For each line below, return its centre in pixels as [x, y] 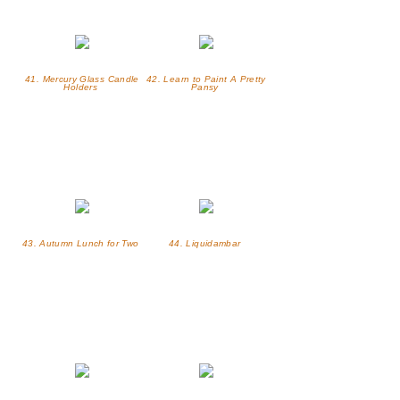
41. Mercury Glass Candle [82, 79]
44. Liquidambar [206, 244]
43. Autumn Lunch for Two [82, 244]
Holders [82, 87]
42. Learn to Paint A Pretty [206, 79]
